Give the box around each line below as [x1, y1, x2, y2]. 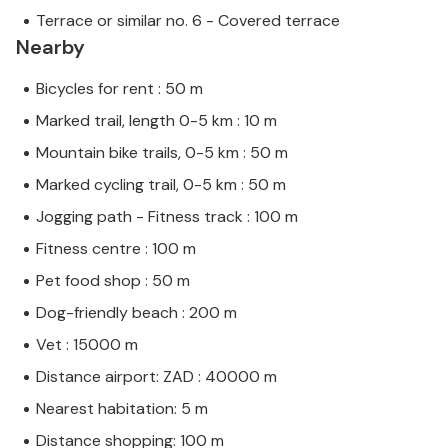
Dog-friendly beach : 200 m [36, 302, 237, 324]
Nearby [16, 34, 85, 61]
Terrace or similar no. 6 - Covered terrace [36, 10, 340, 32]
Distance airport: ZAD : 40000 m [36, 366, 277, 388]
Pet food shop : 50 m [36, 270, 190, 292]
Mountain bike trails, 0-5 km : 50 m [36, 142, 288, 164]
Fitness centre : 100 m [36, 238, 196, 260]
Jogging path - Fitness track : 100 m [36, 206, 298, 228]
